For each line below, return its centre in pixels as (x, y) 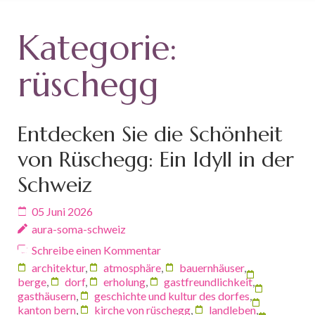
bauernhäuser (212, 267)
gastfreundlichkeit (208, 281)
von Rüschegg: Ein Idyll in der (156, 159)
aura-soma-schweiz (79, 229)
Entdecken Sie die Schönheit (150, 134)
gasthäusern (47, 295)
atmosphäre (132, 267)
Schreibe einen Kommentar (96, 250)
